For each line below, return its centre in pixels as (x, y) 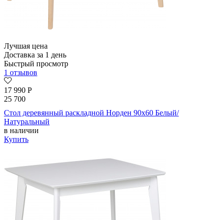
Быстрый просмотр (36, 64)
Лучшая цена (26, 46)
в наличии (21, 131)
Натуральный (27, 122)
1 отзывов (21, 73)
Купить (16, 139)
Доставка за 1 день (35, 55)
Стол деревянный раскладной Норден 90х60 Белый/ (91, 113)
